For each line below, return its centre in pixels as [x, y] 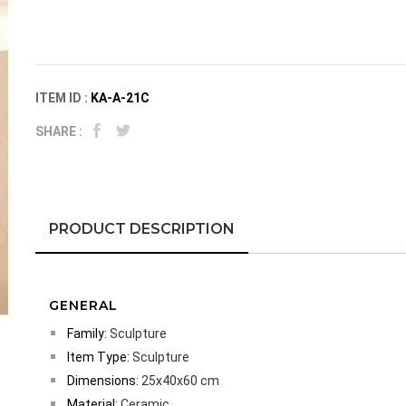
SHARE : [60, 131]
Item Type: [100, 358]
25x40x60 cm [180, 381]
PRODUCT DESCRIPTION [142, 229]
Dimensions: [104, 381]
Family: [88, 334]
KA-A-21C [120, 98]
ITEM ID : [63, 98]
